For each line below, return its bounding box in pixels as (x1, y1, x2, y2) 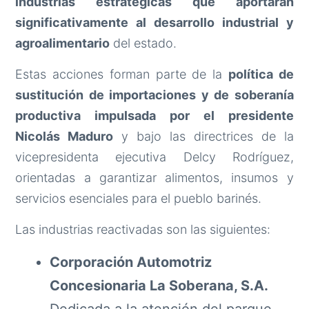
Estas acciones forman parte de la (15, 66, 228, 81)
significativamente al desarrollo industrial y (15, 14, 294, 30)
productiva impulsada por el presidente (15, 108, 294, 123)
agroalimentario (15, 35, 110, 50)
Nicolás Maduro (15, 128, 114, 143)
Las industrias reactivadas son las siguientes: (15, 221, 271, 237)
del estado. (110, 35, 177, 50)
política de (228, 66, 294, 81)
